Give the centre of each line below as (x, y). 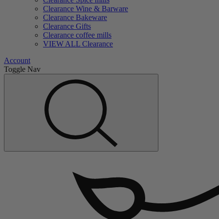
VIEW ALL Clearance (78, 44)
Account (17, 61)
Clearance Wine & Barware (86, 9)
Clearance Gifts (67, 26)
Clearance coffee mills (77, 35)
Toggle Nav (22, 69)
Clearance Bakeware (75, 18)
